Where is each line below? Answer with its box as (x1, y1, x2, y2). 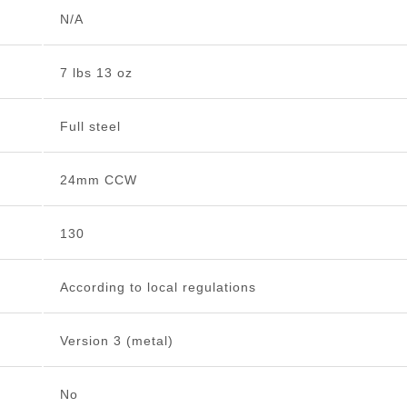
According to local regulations (59, 280, 256, 295)
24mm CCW (59, 173, 137, 188)
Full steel (59, 119, 121, 134)
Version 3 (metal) (59, 333, 174, 349)
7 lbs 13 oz (59, 65, 133, 81)
